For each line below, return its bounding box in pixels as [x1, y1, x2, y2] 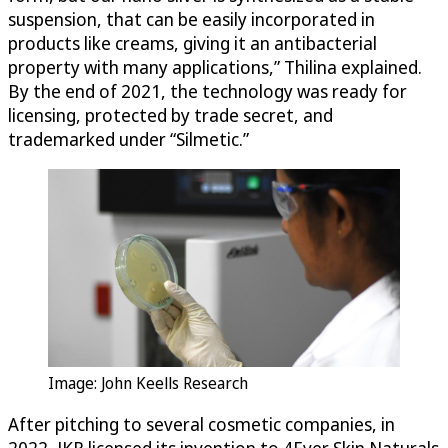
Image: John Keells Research [48, 371, 248, 394]
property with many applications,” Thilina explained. [8, 54, 422, 79]
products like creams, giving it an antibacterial [8, 30, 377, 55]
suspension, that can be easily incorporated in [8, 6, 375, 31]
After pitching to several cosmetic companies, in [8, 411, 395, 436]
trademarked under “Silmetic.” [8, 126, 249, 151]
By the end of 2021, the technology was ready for [8, 78, 407, 103]
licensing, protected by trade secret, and [8, 102, 333, 127]
